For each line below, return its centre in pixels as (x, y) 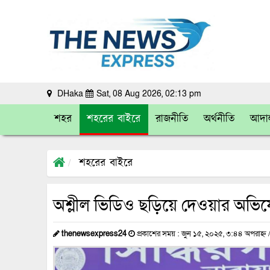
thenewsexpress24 (94, 234)
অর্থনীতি (219, 119)
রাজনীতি (172, 119)
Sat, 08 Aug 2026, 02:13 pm (149, 93)
